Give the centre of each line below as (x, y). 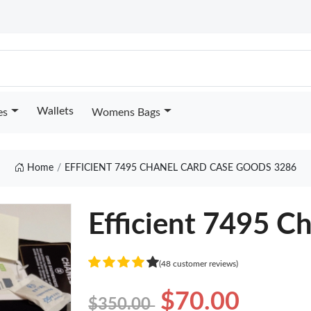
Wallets (55, 111)
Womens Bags (126, 112)
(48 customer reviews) (199, 263)
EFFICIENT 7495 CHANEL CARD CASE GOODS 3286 (180, 168)
